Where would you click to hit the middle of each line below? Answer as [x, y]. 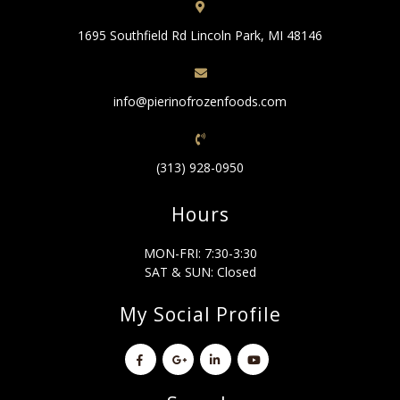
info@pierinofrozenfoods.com [200, 101]
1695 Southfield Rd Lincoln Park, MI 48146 [200, 35]
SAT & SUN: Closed [200, 271]
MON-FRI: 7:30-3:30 [200, 253]
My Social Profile [200, 314]
